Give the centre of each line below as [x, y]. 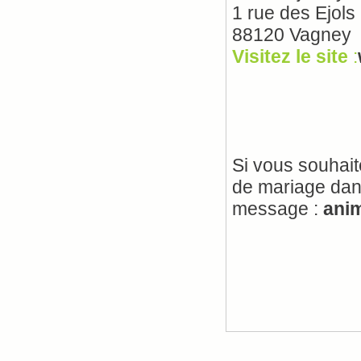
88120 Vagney [292, 35]
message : [278, 209]
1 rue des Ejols [294, 13]
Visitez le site [293, 56]
